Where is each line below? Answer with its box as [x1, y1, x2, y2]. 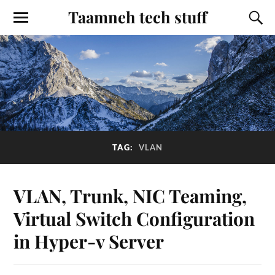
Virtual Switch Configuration [14, 206, 255, 231]
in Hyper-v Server [14, 229, 165, 254]
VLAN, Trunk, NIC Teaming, [14, 184, 247, 208]
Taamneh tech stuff [68, 6, 207, 27]
